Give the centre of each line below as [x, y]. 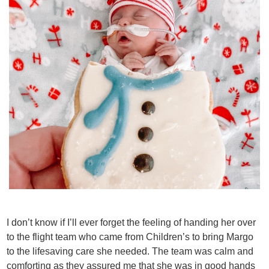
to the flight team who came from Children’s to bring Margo [130, 237]
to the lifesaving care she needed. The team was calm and [130, 251]
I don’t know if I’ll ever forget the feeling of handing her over [131, 222]
